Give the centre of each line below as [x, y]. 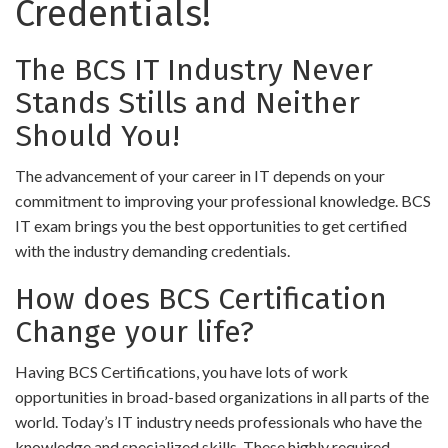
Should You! [97, 136]
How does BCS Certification [201, 299]
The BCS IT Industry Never [194, 70]
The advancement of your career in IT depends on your [200, 175]
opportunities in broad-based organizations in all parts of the [222, 396]
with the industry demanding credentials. [152, 250]
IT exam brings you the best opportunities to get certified [211, 225]
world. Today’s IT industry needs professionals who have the [218, 421]
